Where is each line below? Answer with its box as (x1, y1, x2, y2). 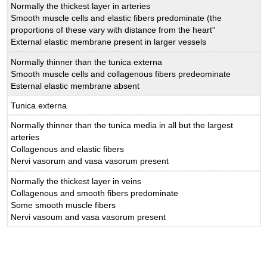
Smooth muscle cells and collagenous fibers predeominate (11, 69, 231, 79)
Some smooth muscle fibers (11, 200, 116, 210)
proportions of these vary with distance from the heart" (11, 25, 216, 35)
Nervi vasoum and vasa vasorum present (11, 212, 166, 222)
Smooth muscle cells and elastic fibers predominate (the (11, 13, 222, 23)
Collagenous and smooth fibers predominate (11, 188, 179, 198)
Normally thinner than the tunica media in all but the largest (11, 120, 234, 131)
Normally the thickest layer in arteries (11, 1, 151, 11)
